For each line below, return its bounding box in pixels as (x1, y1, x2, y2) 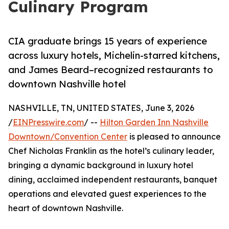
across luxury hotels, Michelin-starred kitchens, (8, 50, 220, 61)
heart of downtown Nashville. (8, 203, 123, 214)
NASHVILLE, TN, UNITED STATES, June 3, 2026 (8, 103, 194, 113)
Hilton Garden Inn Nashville (100, 117, 209, 128)
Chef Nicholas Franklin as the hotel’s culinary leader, (8, 146, 214, 156)
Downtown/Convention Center (8, 131, 127, 142)
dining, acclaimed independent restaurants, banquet (8, 174, 217, 185)
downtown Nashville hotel (8, 78, 126, 90)
